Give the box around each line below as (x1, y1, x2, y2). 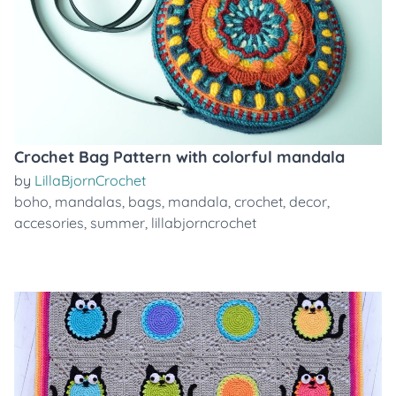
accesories (14, 214, 84, 232)
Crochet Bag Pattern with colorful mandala (14, 147, 345, 167)
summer (90, 214, 145, 232)
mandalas (55, 193, 122, 210)
